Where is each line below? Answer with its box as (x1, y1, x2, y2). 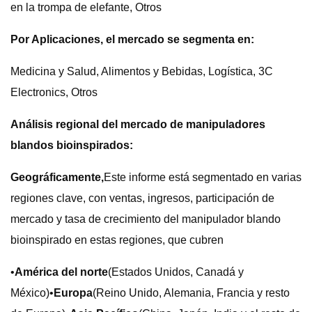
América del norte (15, 266, 108, 278)
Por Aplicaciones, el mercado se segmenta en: (10, 33, 254, 45)
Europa (54, 287, 93, 299)
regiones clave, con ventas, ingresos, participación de (10, 192, 274, 204)
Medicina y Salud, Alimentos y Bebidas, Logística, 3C (10, 65, 273, 77)
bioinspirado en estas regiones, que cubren (10, 234, 224, 246)
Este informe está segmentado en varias (104, 171, 302, 183)
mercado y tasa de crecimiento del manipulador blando (10, 213, 281, 225)
